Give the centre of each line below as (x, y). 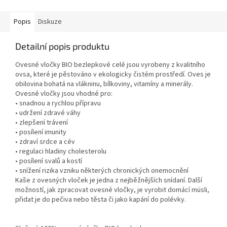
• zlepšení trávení (42, 123)
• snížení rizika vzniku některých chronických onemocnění (102, 171)
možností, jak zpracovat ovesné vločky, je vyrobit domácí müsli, (112, 190)
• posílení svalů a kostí (49, 161)
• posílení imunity (41, 133)
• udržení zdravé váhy (48, 113)
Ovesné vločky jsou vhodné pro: (64, 94)
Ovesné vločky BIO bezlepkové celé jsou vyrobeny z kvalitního (110, 65)
